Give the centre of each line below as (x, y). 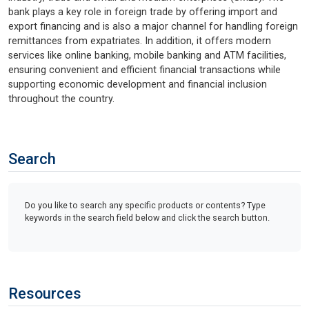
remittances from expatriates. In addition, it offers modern (140, 41)
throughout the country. (61, 99)
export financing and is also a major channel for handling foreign (153, 26)
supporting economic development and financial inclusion (138, 84)
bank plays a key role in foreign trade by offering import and (143, 12)
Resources (45, 293)
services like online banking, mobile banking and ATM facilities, (147, 55)
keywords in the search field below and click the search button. (147, 217)
